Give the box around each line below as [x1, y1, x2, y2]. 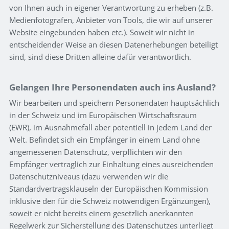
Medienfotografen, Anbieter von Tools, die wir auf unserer [9, 15, 213, 26]
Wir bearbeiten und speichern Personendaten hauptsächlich [9, 98, 219, 108]
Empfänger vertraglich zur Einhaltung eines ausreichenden [9, 159, 214, 170]
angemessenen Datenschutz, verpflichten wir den [9, 147, 182, 157]
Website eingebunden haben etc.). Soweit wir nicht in [9, 27, 195, 38]
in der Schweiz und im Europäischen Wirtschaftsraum [9, 110, 197, 121]
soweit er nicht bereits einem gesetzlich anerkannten [9, 208, 194, 219]
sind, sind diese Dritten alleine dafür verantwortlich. [9, 52, 191, 62]
